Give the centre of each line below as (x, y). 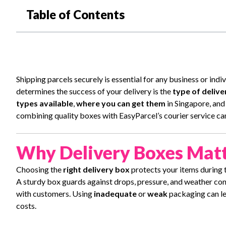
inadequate (116, 193)
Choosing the (40, 169)
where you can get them (121, 103)
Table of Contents (75, 14)
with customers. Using (55, 193)
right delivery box (96, 169)
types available (45, 103)
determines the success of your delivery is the (94, 91)
